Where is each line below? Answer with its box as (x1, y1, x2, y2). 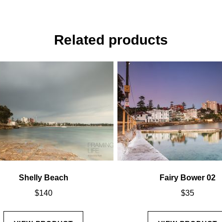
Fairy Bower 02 (160, 173, 216, 182)
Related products (54, 32, 168, 48)
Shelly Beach (18, 173, 68, 182)
